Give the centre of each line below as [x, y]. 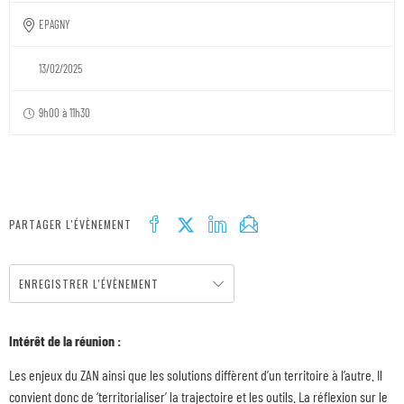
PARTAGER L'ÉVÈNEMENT [70, 224]
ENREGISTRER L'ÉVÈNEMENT [89, 284]
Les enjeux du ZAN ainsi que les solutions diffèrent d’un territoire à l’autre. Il [196, 375]
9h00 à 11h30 [64, 113]
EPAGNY [55, 24]
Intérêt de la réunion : [66, 340]
